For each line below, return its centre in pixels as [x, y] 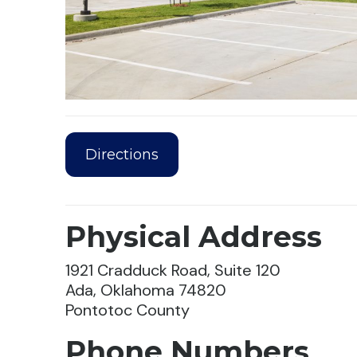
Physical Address [194, 237]
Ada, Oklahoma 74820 [146, 290]
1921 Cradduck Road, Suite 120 [173, 271]
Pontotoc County [128, 310]
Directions [122, 154]
